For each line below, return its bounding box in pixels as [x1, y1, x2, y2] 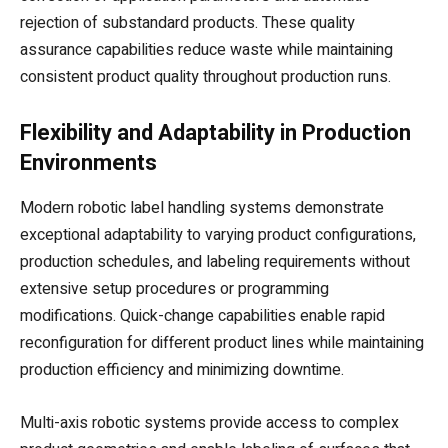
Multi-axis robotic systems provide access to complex [20, 410, 399, 435]
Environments [20, 149, 157, 175]
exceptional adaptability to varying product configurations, [20, 222, 416, 247]
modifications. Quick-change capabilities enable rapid [20, 303, 385, 328]
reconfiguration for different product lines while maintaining [20, 330, 424, 355]
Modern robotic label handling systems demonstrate [20, 195, 384, 220]
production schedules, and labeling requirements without [20, 249, 410, 274]
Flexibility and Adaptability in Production [20, 119, 411, 145]
